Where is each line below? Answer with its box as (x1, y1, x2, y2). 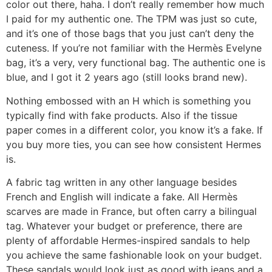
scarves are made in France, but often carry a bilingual (6, 205, 257, 217)
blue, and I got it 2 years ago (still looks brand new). (6, 71, 247, 84)
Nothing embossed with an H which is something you (6, 94, 251, 107)
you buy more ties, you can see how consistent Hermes (6, 138, 261, 151)
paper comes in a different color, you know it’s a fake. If (6, 123, 263, 136)
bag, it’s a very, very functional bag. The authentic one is (6, 56, 265, 69)
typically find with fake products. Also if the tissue (6, 109, 237, 121)
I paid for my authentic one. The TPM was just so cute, (6, 13, 257, 25)
